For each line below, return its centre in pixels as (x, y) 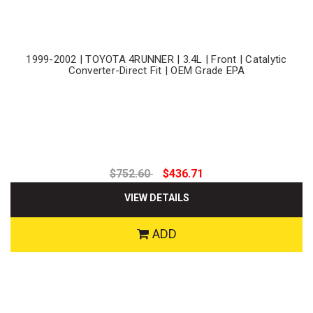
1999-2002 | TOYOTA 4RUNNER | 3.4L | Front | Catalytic (156, 59)
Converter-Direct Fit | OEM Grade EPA (156, 70)
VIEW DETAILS (156, 198)
